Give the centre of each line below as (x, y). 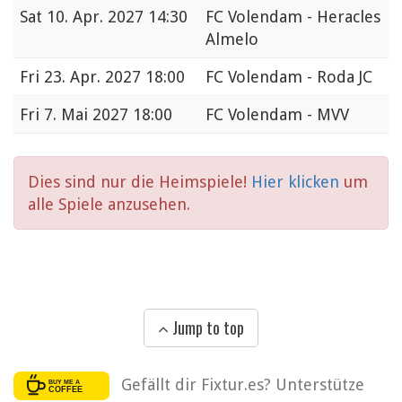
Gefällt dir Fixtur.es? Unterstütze (242, 384)
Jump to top (206, 328)
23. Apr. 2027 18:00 (114, 77)
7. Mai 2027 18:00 (108, 115)
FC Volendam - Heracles (293, 17)
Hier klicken (297, 182)
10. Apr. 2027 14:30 (117, 17)
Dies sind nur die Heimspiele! (140, 182)
